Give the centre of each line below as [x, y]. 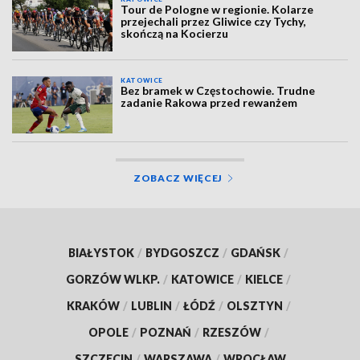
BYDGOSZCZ [182, 252]
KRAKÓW [93, 305]
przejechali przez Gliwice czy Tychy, [213, 21]
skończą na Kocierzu [175, 33]
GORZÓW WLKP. [113, 279]
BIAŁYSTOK [101, 252]
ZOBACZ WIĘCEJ [178, 178]
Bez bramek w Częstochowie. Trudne [218, 91]
